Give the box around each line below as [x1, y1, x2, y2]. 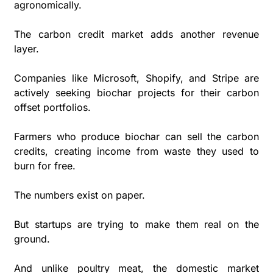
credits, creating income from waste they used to [14, 144, 259, 157]
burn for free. [14, 159, 76, 172]
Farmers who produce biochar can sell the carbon [14, 130, 259, 143]
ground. [14, 232, 50, 245]
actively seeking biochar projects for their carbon [14, 86, 259, 99]
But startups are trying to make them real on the [14, 218, 259, 230]
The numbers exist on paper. [14, 188, 148, 201]
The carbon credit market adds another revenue [14, 27, 259, 40]
